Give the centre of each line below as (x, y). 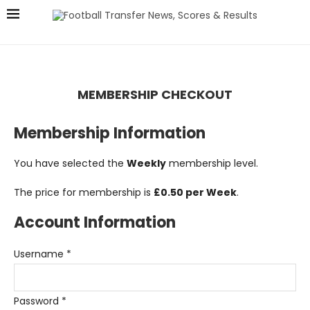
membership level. (212, 163)
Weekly (146, 163)
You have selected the (70, 163)
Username (39, 254)
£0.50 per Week (195, 192)
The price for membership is (84, 192)
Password (38, 301)
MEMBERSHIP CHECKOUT (155, 94)
